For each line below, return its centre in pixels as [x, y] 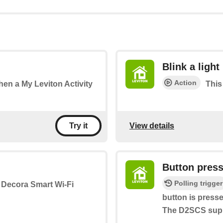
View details [152, 125]
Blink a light [191, 67]
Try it [78, 126]
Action [185, 83]
